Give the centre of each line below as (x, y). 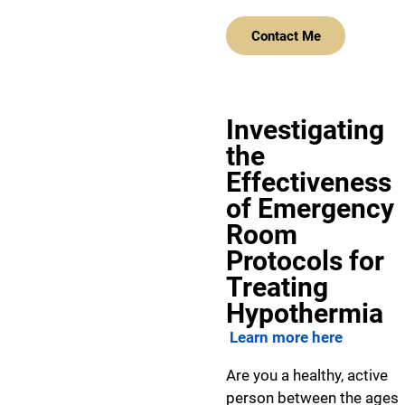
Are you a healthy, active (307, 375)
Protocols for (305, 261)
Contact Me (286, 36)
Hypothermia (305, 313)
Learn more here (284, 337)
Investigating (305, 130)
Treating (277, 287)
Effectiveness (309, 182)
